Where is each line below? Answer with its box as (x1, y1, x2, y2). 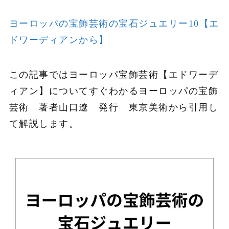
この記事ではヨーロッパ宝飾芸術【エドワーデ (9, 70, 219, 80)
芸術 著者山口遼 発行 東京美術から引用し (9, 102, 219, 113)
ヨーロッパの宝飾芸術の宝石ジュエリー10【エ (9, 18, 219, 29)
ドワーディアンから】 (9, 35, 109, 45)
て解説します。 (9, 119, 79, 129)
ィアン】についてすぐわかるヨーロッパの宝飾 (9, 86, 219, 97)
